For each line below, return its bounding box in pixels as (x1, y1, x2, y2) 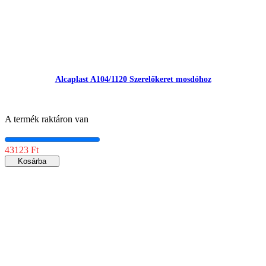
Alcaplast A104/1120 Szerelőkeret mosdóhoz (55, 74, 211, 84)
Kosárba (18, 156, 46, 166)
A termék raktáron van (5, 113, 88, 124)
